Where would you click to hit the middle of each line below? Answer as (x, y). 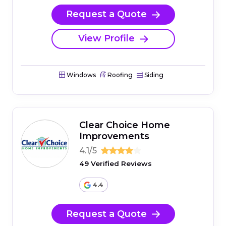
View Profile (106, 39)
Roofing (119, 75)
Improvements (114, 136)
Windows (80, 75)
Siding (153, 75)
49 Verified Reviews (116, 163)
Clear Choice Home (125, 125)
